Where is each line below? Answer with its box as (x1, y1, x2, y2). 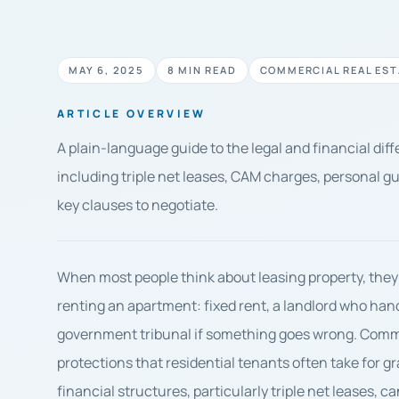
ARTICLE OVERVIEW (57, 106, 207, 121)
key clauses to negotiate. (57, 195, 218, 215)
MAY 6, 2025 (69, 63, 144, 77)
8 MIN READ (167, 63, 237, 77)
